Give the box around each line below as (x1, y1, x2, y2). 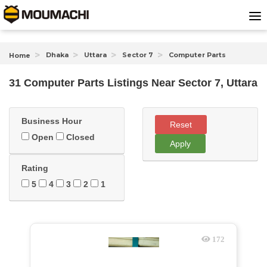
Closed (64, 132, 95, 142)
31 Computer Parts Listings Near (9, 77, 178, 89)
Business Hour (21, 116, 82, 126)
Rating (21, 163, 48, 173)
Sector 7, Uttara (178, 77, 257, 89)
